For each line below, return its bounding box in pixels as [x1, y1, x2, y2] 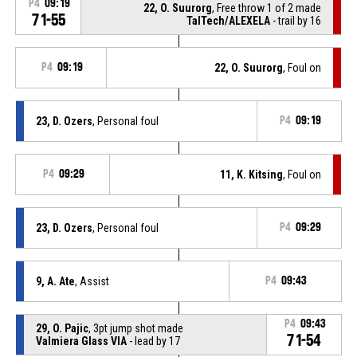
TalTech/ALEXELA [186, 14, 271, 27]
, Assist [74, 274, 109, 288]
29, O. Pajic [35, 321, 88, 335]
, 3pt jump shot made [88, 321, 183, 335]
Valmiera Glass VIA [35, 334, 127, 347]
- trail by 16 [270, 14, 322, 27]
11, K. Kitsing [220, 167, 284, 181]
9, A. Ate [35, 274, 75, 288]
